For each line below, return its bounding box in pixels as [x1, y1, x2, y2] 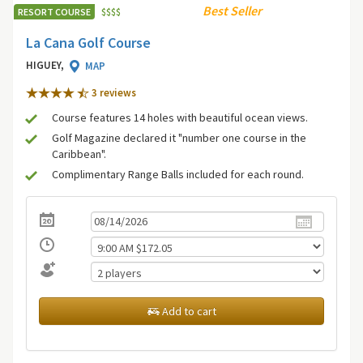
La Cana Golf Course [26, 32, 151, 52]
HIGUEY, [26, 58, 66, 73]
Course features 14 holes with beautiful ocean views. [52, 110, 308, 126]
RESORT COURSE [18, 6, 91, 19]
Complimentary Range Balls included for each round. [52, 167, 304, 182]
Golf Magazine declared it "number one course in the [52, 130, 306, 146]
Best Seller [202, 2, 262, 19]
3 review [89, 86, 131, 100]
